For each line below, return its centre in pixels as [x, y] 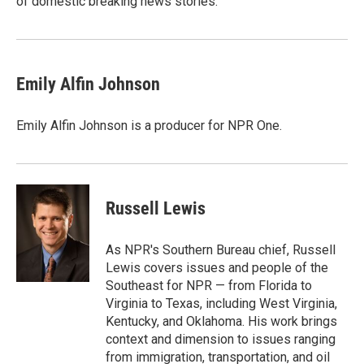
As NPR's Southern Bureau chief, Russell [221, 250]
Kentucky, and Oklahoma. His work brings [221, 321]
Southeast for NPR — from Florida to [209, 286]
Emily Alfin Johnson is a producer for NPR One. [149, 126]
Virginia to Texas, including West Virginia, [221, 303]
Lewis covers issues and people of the [217, 268]
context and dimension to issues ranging [221, 339]
